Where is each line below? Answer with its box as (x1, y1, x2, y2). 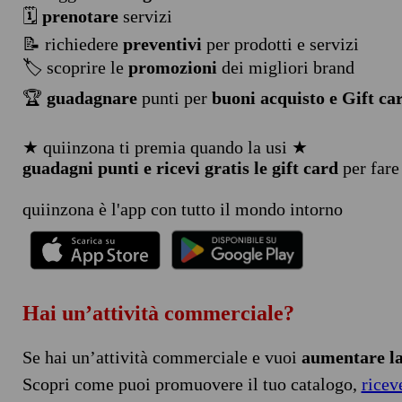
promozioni (127, 57, 217, 77)
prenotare (41, 6, 118, 26)
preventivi (122, 34, 202, 54)
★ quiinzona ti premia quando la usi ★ (22, 137, 308, 157)
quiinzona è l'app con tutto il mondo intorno (22, 199, 343, 219)
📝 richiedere (22, 34, 123, 54)
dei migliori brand (216, 57, 354, 77)
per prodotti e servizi (201, 34, 359, 54)
